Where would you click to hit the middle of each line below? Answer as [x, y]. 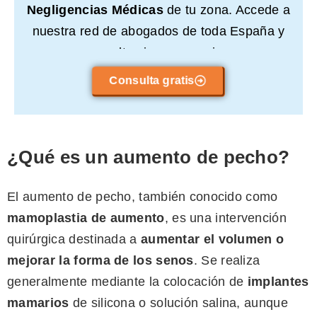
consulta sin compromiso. [158, 53]
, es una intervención [225, 218]
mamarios [38, 303]
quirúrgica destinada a [74, 240]
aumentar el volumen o [212, 240]
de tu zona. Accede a [227, 10]
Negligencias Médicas [95, 10]
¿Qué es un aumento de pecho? [149, 157]
